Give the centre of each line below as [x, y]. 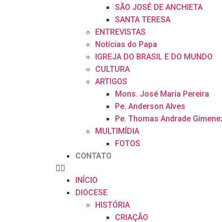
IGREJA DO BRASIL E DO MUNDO [154, 57]
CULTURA [112, 69]
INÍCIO [86, 180]
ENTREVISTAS [120, 32]
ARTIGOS [111, 82]
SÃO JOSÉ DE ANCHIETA [159, 7]
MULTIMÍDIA [117, 131]
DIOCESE [91, 193]
